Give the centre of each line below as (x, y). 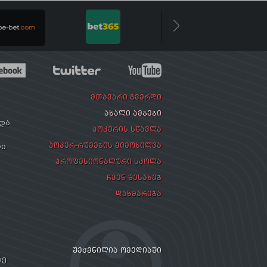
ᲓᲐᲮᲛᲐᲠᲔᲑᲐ (139, 193)
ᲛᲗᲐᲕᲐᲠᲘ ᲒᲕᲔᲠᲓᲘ (126, 97)
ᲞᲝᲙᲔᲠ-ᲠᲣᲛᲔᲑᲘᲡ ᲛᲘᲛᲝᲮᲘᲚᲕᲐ (105, 145)
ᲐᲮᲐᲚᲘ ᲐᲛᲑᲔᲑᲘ (133, 113)
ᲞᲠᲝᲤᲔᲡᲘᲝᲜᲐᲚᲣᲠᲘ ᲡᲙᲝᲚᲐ (108, 161)
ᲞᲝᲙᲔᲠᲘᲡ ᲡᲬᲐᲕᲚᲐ (127, 129)
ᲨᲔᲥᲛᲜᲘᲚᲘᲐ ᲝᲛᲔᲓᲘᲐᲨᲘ (117, 250)
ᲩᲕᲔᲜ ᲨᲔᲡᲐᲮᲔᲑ (134, 177)
